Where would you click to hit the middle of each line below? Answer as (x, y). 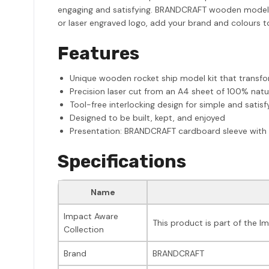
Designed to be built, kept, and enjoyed (147, 117)
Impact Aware (91, 216)
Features (98, 53)
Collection (84, 229)
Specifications (122, 161)
